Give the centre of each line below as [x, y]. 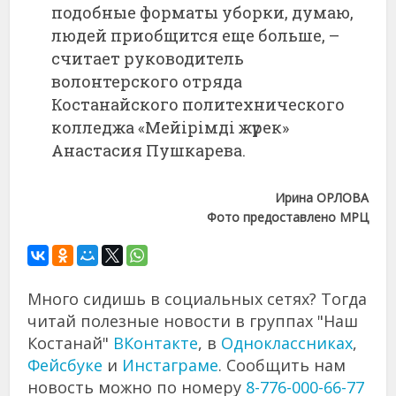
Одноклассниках [287, 343]
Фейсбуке [65, 366]
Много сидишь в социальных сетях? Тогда [198, 299]
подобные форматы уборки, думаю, [203, 13]
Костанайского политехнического [198, 105]
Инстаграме [171, 366]
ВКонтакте [156, 343]
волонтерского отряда [147, 82]
